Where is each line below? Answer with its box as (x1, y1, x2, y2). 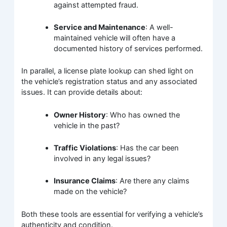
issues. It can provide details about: (21, 88, 143, 97)
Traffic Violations (54, 143, 117, 153)
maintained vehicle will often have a (54, 33, 176, 43)
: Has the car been (116, 143, 179, 153)
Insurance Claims (54, 176, 116, 186)
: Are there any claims (116, 176, 190, 186)
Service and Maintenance (54, 22, 146, 32)
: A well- (145, 22, 174, 32)
